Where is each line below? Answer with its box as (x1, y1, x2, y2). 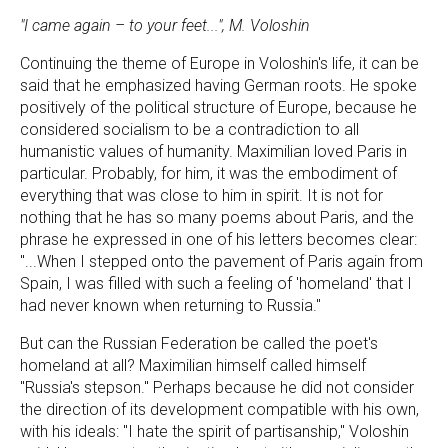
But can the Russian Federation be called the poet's (20, 333, 378, 353)
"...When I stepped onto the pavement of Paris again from (20, 251, 423, 271)
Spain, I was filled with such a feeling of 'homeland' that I (20, 273, 412, 293)
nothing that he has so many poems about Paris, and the (20, 207, 414, 227)
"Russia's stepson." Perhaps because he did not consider (20, 377, 414, 397)
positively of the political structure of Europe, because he (20, 97, 417, 117)
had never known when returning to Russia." (20, 295, 321, 315)
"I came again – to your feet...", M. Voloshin (20, 15, 310, 35)
